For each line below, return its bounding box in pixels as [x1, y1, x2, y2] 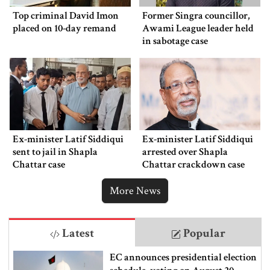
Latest [60, 225, 94, 242]
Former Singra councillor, [142, 8, 250, 22]
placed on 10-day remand [13, 21, 116, 35]
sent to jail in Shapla [13, 145, 98, 159]
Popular [180, 225, 225, 242]
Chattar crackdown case [142, 158, 245, 172]
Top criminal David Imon [13, 8, 119, 22]
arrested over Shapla [142, 145, 228, 159]
